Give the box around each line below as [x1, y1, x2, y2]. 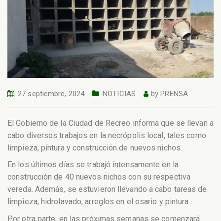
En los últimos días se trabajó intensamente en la [7, 160, 179, 170]
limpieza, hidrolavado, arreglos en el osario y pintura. [7, 197, 190, 207]
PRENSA [160, 89, 188, 99]
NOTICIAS [103, 89, 136, 99]
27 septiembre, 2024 [18, 89, 85, 99]
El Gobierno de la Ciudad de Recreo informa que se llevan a [7, 118, 214, 128]
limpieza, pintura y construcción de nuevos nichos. [7, 143, 183, 152]
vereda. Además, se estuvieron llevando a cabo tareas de [7, 184, 207, 194]
